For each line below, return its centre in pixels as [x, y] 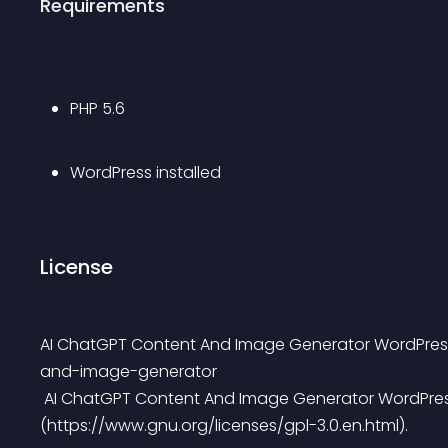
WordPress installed [145, 172]
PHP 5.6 [97, 108]
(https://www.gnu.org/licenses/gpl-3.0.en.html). [224, 425]
